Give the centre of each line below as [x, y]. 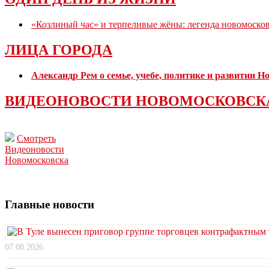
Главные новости [50, 205]
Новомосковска [37, 160]
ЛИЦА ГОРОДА [59, 50]
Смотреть [36, 138]
